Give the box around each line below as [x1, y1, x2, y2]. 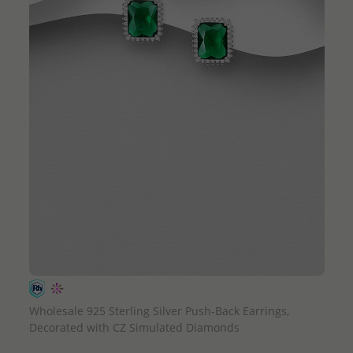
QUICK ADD [150, 281, 203, 296]
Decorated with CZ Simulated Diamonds [28, 319, 240, 335]
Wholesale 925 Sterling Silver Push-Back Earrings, [28, 303, 289, 318]
